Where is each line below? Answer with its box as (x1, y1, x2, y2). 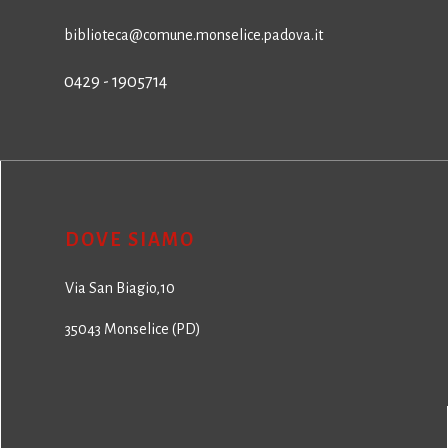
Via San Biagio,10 (65, 280, 175, 296)
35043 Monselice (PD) (65, 321, 201, 337)
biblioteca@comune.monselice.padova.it (64, 27, 323, 43)
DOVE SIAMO (65, 230, 195, 250)
